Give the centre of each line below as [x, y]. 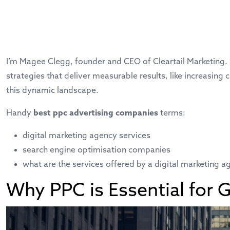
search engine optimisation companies [97, 150]
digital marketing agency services [87, 136]
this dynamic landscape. [52, 90]
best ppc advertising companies [96, 113]
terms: [172, 113]
